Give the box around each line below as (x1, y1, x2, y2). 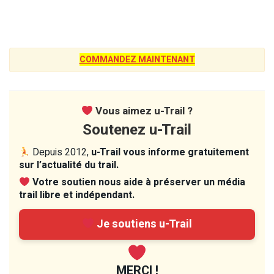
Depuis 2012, (30, 144, 92, 160)
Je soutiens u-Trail (94, 215, 193, 232)
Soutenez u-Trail (83, 119, 191, 141)
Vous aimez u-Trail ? (93, 103, 193, 119)
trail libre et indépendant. (19, 187, 135, 202)
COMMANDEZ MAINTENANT (79, 53, 195, 66)
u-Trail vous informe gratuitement (91, 144, 250, 160)
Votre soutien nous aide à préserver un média (32, 174, 246, 190)
